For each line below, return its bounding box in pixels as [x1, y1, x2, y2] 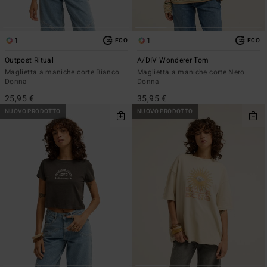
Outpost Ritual [5, 54, 54, 66]
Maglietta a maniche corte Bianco [5, 66, 120, 77]
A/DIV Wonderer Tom [137, 54, 209, 66]
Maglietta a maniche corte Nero [137, 66, 245, 77]
